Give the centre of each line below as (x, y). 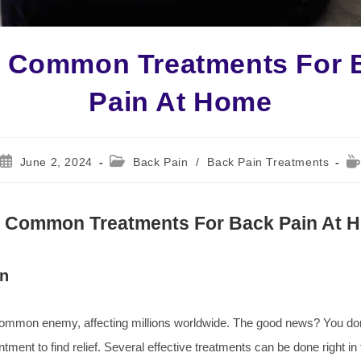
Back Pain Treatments (268, 162)
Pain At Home (180, 101)
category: (135, 175)
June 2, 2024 (56, 162)
